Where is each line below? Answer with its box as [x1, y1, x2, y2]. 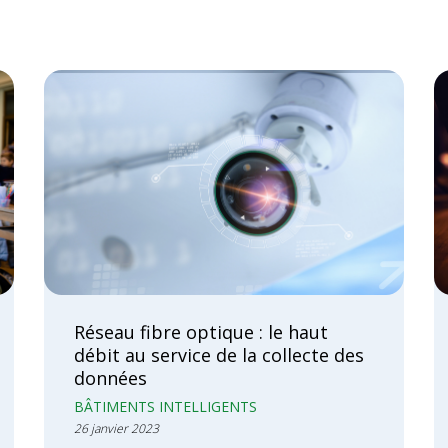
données [74, 366, 147, 391]
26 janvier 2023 [74, 420, 159, 438]
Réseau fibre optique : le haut [74, 320, 328, 345]
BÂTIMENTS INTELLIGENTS [74, 397, 257, 417]
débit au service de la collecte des [74, 343, 364, 368]
